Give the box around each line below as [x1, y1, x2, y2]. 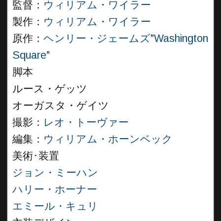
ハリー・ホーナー [12, 184, 97, 195]
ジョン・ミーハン [12, 167, 98, 179]
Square [12, 49, 46, 61]
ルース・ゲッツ [12, 83, 87, 95]
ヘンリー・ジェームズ [43, 33, 150, 44]
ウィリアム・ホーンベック [43, 133, 173, 145]
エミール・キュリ [12, 200, 98, 212]
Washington [154, 33, 208, 44]
